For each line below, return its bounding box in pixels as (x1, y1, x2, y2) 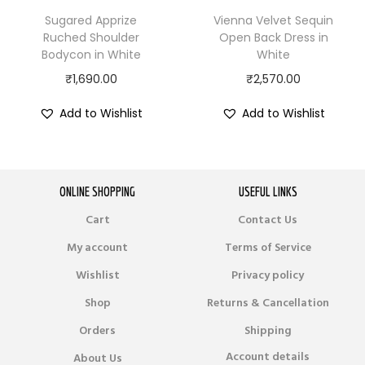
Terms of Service (224, 239, 311, 256)
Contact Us (238, 211, 297, 228)
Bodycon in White (41, 46, 141, 63)
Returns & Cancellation (206, 294, 329, 311)
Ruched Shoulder (42, 29, 139, 46)
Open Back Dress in (218, 29, 328, 46)
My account (67, 239, 128, 256)
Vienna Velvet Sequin (213, 11, 334, 29)
